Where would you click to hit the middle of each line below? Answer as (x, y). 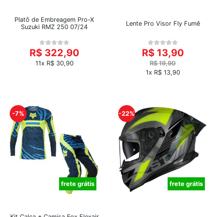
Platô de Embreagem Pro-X (54, 20)
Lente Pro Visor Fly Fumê (163, 23)
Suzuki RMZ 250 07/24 (54, 27)
